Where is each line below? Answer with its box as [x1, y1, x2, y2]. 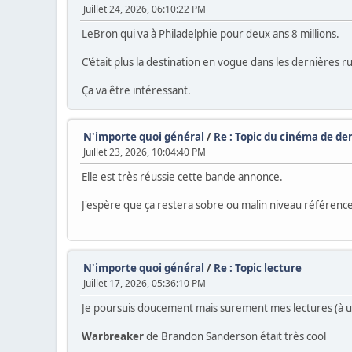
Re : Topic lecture [214, 260, 302, 275]
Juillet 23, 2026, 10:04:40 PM [83, 145, 206, 159]
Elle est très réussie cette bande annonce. [82, 169, 283, 184]
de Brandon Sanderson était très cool [144, 328, 326, 343]
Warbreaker [82, 328, 144, 343]
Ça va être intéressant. [82, 82, 191, 97]
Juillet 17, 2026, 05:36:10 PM [83, 276, 206, 290]
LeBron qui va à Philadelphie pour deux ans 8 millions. [82, 26, 339, 41]
